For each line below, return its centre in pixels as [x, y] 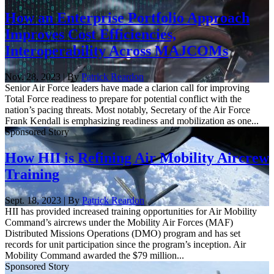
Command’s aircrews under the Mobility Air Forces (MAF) [119, 223]
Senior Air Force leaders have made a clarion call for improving [127, 88]
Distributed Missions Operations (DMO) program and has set [123, 234]
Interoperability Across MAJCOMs [117, 51]
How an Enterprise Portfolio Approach [127, 18]
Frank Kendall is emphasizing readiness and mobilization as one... [132, 121]
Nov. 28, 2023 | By [43, 77]
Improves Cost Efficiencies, [91, 35]
